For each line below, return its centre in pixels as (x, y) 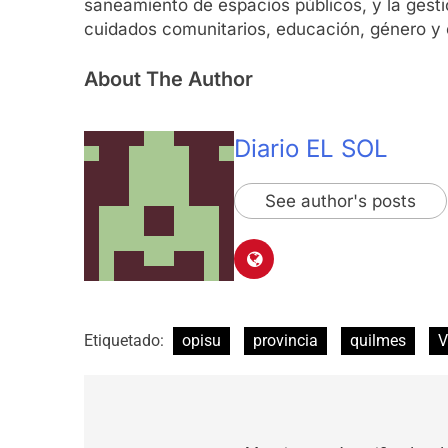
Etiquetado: (126, 340)
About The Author (168, 78)
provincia (285, 340)
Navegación (167, 421)
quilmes (378, 340)
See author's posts (340, 200)
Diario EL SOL (311, 148)
